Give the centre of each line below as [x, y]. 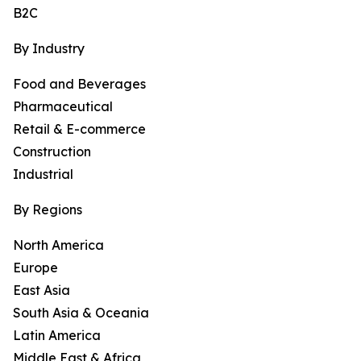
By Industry [49, 49]
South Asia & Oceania [81, 313]
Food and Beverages [79, 84]
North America [58, 245]
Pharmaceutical [63, 107]
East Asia [41, 290]
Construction [52, 152]
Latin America [57, 336]
